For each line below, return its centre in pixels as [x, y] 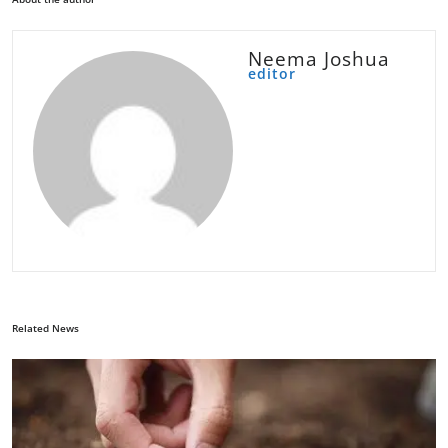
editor [272, 73]
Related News [45, 328]
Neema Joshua [319, 59]
